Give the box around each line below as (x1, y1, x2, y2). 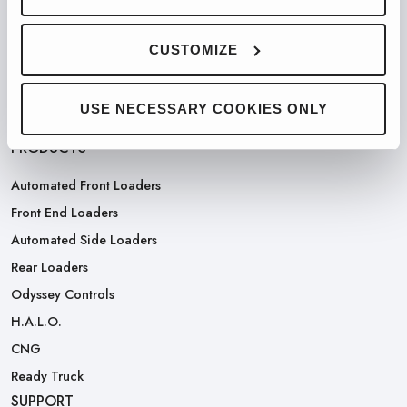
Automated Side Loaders (11, 230, 157, 249)
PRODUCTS (11, 136, 86, 158)
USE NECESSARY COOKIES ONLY (79, 101, 328, 116)
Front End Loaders (11, 203, 118, 222)
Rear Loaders (11, 257, 88, 276)
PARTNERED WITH (11, 15, 133, 36)
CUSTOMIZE (148, 41, 238, 57)
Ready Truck (11, 366, 84, 385)
